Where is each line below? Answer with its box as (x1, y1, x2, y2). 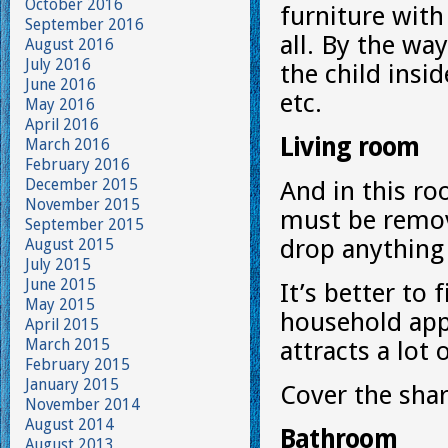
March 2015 (25, 335, 110, 354)
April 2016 (25, 115, 99, 134)
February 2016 (25, 155, 130, 174)
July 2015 (25, 255, 91, 274)
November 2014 (25, 395, 140, 414)
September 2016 (25, 15, 144, 34)
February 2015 (25, 355, 130, 374)
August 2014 (25, 415, 114, 434)
